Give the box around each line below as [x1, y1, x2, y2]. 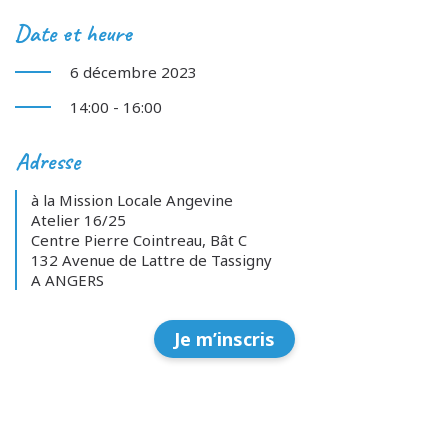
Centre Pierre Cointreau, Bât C [31, 229, 247, 250]
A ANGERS [31, 269, 104, 290]
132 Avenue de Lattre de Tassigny [31, 249, 272, 270]
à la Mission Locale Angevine [31, 189, 233, 210]
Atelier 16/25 [31, 209, 126, 230]
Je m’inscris [173, 326, 275, 351]
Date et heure [15, 17, 132, 48]
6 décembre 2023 [70, 61, 197, 82]
